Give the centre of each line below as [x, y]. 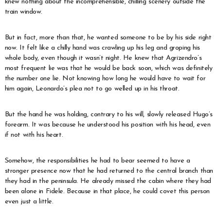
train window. [23, 12]
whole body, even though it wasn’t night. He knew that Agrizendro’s [103, 58]
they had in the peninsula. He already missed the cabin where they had [108, 181]
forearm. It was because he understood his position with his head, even [108, 125]
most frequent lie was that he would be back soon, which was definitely [109, 68]
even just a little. [29, 201]
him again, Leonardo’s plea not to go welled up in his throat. [92, 89]
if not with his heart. [34, 135]
